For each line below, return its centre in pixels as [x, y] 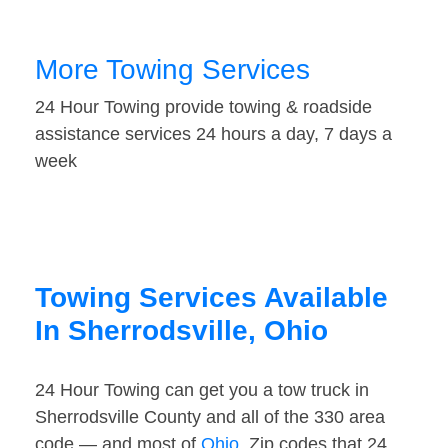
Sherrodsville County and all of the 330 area [210, 417]
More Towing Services [172, 70]
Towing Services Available [211, 298]
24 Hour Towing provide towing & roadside [203, 107]
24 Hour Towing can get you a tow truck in [202, 390]
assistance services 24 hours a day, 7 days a [213, 134]
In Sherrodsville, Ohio [181, 331]
